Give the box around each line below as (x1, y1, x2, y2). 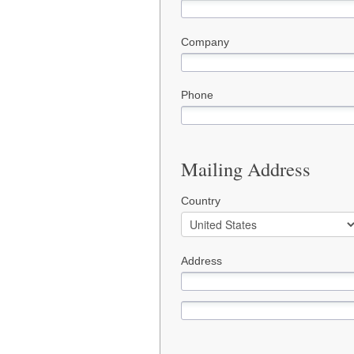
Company (181, 35, 229, 48)
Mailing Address (181, 156, 311, 183)
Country (181, 194, 220, 208)
